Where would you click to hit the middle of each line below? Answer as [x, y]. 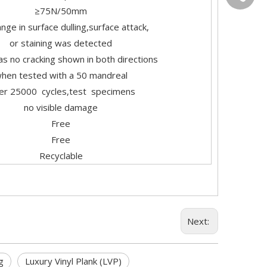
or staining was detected [61, 43]
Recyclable [61, 156]
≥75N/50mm [61, 11]
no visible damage [61, 107]
